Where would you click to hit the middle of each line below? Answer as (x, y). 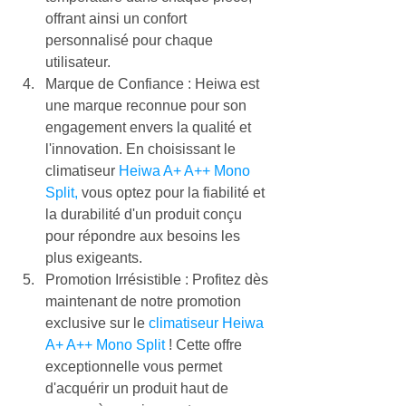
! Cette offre (205, 345)
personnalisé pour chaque (131, 40)
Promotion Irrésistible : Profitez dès (159, 280)
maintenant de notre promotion (145, 301)
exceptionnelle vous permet (135, 367)
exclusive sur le (97, 323)
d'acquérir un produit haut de (139, 388)
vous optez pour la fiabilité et (173, 193)
